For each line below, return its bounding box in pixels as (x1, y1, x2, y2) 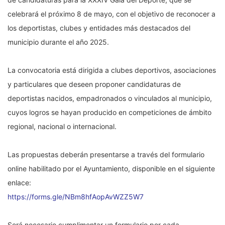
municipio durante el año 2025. (8, 38, 109, 47)
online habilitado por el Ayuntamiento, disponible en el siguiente (8, 164, 215, 173)
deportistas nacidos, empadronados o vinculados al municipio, (8, 94, 212, 103)
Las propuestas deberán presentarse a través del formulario (8, 150, 204, 159)
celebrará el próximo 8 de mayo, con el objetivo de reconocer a (8, 10, 215, 19)
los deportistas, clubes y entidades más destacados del (8, 24, 190, 33)
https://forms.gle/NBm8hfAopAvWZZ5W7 (8, 192, 144, 201)
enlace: (8, 178, 31, 187)
